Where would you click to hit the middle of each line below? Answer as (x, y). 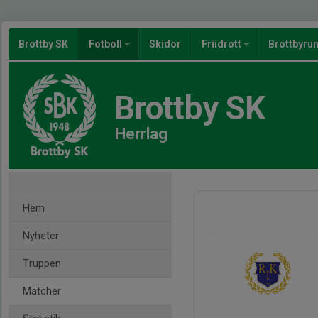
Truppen (42, 263)
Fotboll (106, 44)
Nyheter (41, 236)
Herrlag (141, 134)
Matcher (42, 291)
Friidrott (223, 44)
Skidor (165, 44)
